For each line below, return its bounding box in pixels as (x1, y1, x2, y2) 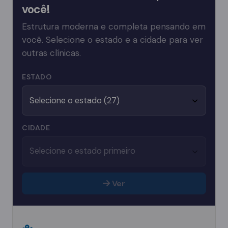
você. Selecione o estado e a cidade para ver (22, 34, 203, 46)
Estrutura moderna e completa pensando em (22, 21, 206, 33)
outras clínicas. (22, 47, 81, 59)
